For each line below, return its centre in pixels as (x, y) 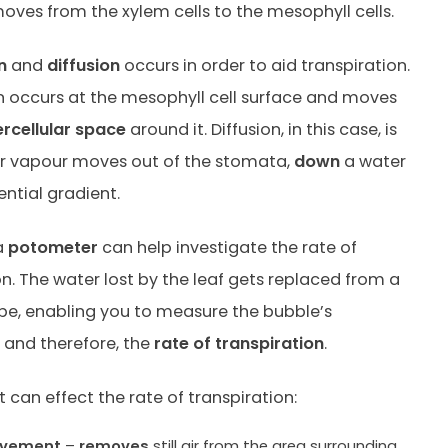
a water (372, 161)
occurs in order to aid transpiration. (264, 65)
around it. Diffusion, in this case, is (261, 129)
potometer (52, 247)
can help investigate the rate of (227, 247)
